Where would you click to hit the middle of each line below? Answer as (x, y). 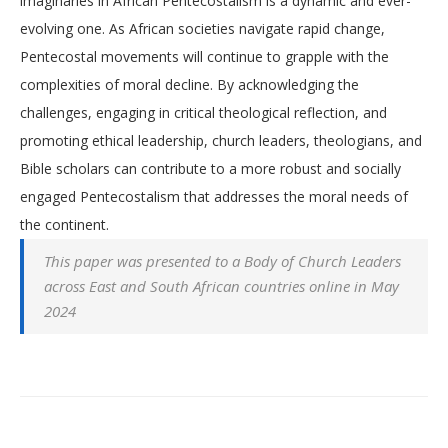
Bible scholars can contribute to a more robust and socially (210, 168)
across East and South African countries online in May (221, 286)
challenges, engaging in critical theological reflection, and (203, 112)
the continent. (64, 224)
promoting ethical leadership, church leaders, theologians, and (221, 140)
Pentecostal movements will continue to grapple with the (204, 56)
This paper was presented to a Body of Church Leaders (222, 261)
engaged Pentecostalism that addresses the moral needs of (214, 196)
